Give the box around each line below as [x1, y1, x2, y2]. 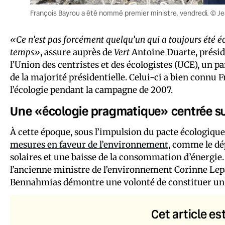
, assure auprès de [40, 46, 114, 58]
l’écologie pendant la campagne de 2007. [10, 84, 173, 95]
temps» [10, 46, 40, 58]
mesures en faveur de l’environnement [10, 139, 168, 150]
